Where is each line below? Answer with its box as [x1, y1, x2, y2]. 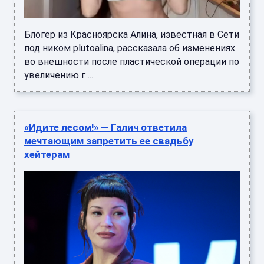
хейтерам [24, 148, 70, 160]
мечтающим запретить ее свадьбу [24, 134, 193, 147]
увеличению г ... [24, 69, 93, 81]
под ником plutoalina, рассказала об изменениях [24, 42, 235, 54]
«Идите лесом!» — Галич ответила [24, 121, 187, 133]
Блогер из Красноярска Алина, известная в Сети [24, 28, 239, 40]
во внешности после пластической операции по [24, 55, 239, 67]
